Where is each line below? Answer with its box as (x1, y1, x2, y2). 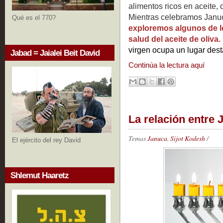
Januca (147, 133, 167, 143)
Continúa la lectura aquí (128, 61, 205, 70)
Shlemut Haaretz (10, 171, 69, 181)
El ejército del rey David (12, 136, 81, 144)
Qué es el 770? (12, 13, 56, 21)
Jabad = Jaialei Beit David (10, 48, 100, 58)
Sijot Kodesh (170, 133, 205, 143)
